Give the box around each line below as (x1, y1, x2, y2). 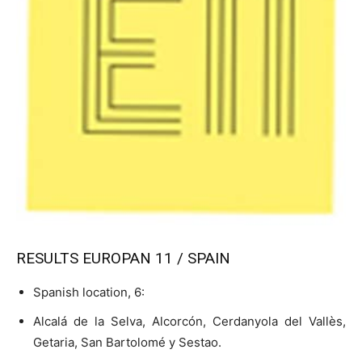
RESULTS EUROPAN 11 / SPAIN (16, 248, 230, 267)
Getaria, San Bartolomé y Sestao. (33, 334, 221, 350)
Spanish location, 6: (33, 284, 145, 300)
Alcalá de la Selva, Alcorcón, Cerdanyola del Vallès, (33, 313, 346, 329)
